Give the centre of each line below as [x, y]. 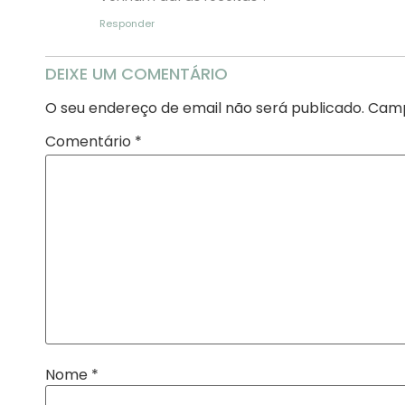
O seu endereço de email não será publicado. [205, 108]
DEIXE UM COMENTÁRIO [137, 74]
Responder [127, 24]
